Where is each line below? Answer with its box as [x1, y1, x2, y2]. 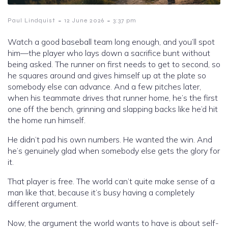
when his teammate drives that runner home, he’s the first [8, 92, 218, 103]
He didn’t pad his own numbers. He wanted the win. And [8, 134, 212, 145]
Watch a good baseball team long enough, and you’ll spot [8, 36, 215, 47]
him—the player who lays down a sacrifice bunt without [8, 47, 210, 58]
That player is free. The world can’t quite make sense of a [8, 176, 215, 186]
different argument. [8, 198, 78, 209]
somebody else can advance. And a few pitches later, [8, 81, 201, 92]
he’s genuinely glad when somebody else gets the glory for [8, 145, 220, 156]
